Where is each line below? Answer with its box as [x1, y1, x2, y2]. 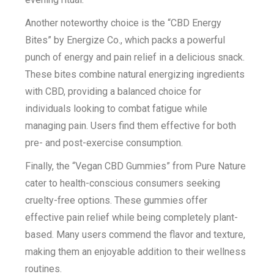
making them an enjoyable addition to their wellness [25, 246, 246, 257]
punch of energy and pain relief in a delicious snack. [25, 51, 245, 63]
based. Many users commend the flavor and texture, [25, 229, 246, 240]
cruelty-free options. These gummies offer [25, 194, 208, 206]
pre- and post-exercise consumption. [25, 137, 183, 149]
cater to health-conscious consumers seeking [25, 177, 221, 189]
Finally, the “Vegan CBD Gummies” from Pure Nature [25, 160, 246, 172]
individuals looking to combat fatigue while [25, 103, 208, 114]
